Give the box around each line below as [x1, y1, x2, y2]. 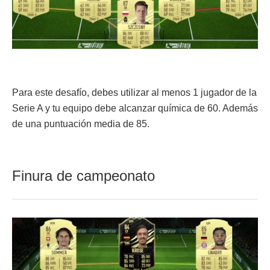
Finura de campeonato [12, 167, 155, 184]
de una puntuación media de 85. [12, 118, 149, 129]
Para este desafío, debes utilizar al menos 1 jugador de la [12, 87, 257, 98]
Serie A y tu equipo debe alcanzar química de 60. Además [12, 102, 258, 113]
